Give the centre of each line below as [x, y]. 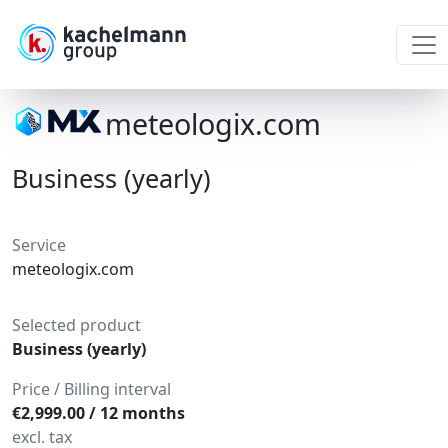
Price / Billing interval [91, 388]
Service [39, 244]
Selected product [76, 324]
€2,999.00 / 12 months [98, 412]
